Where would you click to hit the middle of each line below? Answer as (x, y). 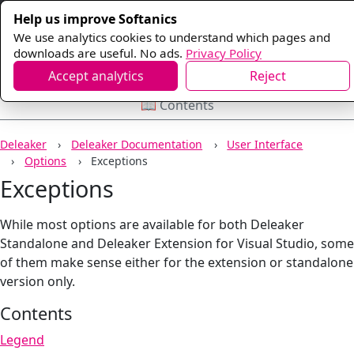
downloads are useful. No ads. (98, 53)
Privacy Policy (224, 53)
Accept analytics (96, 75)
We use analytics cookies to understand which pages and (172, 37)
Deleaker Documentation (137, 144)
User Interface (265, 144)
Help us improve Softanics (95, 19)
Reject (267, 75)
